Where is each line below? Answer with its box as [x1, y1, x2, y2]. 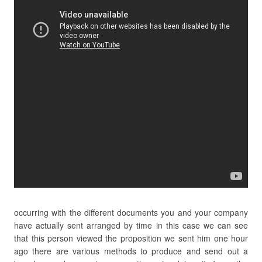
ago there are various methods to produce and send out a [14, 245, 248, 257]
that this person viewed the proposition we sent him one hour [14, 232, 248, 244]
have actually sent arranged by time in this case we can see [14, 219, 248, 231]
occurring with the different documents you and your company [14, 206, 248, 218]
